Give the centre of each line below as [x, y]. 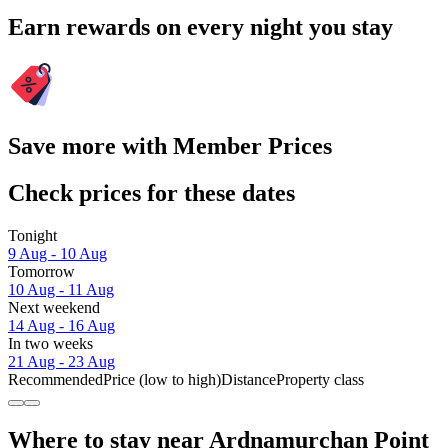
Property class [320, 380]
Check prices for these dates [151, 193]
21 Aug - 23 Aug [61, 362]
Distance [248, 380]
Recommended [55, 380]
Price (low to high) [162, 380]
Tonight [32, 236]
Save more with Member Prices [170, 146]
